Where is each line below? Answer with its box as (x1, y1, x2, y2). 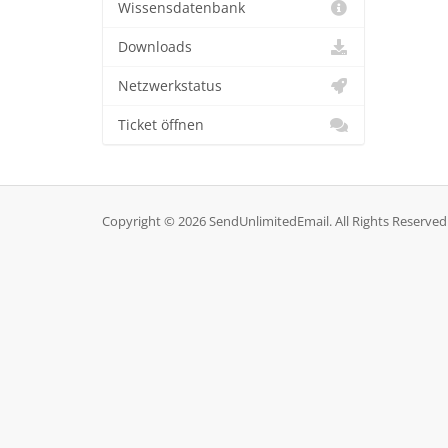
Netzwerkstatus (118, 77, 222, 95)
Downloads (118, 38, 192, 56)
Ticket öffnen (118, 116, 204, 134)
